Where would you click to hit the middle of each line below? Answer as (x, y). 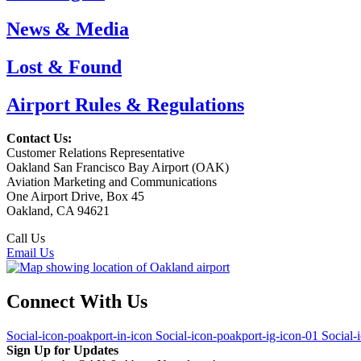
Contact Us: (39, 139)
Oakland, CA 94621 (58, 211)
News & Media (68, 29)
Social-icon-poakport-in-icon (79, 336)
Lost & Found (64, 66)
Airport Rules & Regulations (125, 104)
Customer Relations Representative (95, 153)
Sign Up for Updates (62, 351)
